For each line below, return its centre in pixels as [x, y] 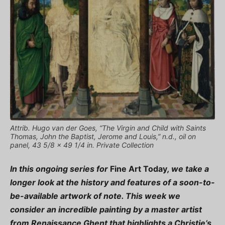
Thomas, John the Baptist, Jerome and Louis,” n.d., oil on [103, 137]
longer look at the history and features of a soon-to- [113, 183]
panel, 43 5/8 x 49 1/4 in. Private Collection [82, 145]
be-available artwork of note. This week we [95, 196]
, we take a [188, 169]
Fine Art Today [139, 169]
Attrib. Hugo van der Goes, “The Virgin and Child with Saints [108, 128]
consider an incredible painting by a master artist [106, 210]
